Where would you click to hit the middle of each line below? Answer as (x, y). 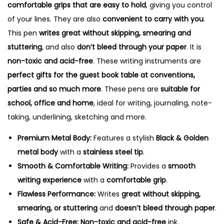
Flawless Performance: (56, 194)
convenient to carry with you (153, 19)
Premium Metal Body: (54, 138)
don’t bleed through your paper (132, 47)
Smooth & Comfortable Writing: (73, 166)
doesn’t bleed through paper (165, 208)
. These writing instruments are (147, 61)
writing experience (49, 180)
